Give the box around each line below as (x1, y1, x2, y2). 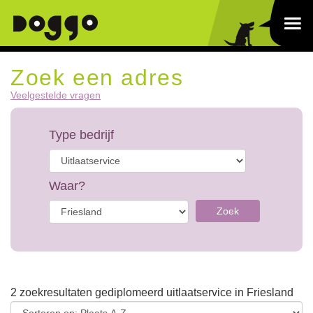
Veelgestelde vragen (10, 89, 101, 101)
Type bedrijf (49, 128, 114, 142)
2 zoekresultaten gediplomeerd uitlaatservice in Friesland (10, 286, 293, 298)
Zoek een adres (10, 65, 184, 90)
